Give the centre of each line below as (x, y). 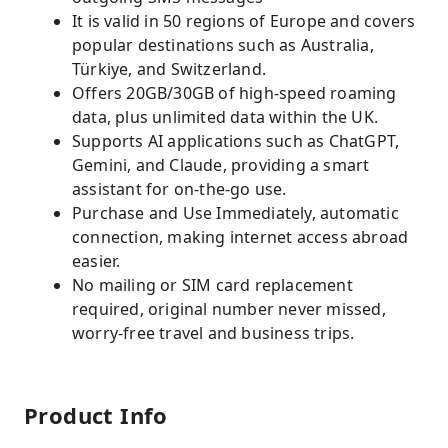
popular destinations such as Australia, (223, 45)
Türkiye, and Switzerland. (169, 69)
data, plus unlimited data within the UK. (225, 117)
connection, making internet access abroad (240, 237)
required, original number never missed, (229, 309)
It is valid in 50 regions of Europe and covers (244, 21)
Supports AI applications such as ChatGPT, (236, 141)
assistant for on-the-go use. (179, 189)
